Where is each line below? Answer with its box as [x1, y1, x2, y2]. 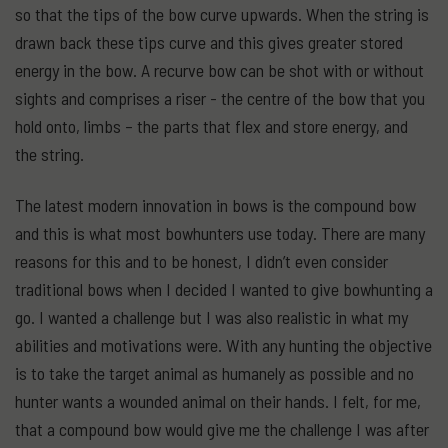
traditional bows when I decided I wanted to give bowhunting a [15, 277, 433, 300]
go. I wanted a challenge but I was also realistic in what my [15, 305, 408, 328]
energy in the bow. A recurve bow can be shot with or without [15, 59, 424, 81]
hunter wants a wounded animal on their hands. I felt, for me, [15, 389, 421, 412]
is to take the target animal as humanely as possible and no [15, 361, 414, 384]
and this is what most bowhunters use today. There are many [15, 221, 425, 244]
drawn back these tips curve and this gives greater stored [15, 31, 403, 53]
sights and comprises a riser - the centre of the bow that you [15, 87, 425, 109]
